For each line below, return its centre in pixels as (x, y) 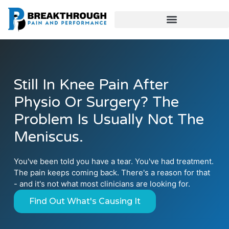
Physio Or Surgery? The (97, 102)
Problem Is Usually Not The (109, 119)
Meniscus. (49, 136)
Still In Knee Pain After (91, 84)
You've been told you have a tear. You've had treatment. (114, 161)
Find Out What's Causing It (85, 201)
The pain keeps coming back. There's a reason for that (112, 172)
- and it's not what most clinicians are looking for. (102, 184)
